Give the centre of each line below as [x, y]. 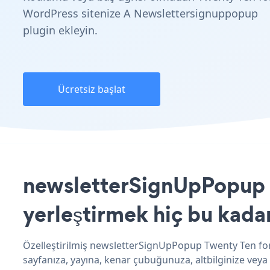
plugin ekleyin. [60, 30]
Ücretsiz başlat [92, 89]
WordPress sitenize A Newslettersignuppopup [140, 13]
